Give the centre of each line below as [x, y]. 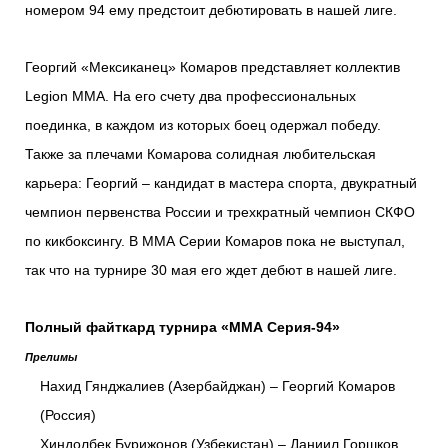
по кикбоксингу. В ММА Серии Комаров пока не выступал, [215, 241]
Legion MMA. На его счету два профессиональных [190, 96]
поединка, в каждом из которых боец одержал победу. [203, 125]
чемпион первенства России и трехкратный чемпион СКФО [220, 212]
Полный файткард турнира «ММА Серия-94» [182, 327]
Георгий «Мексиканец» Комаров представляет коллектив [212, 67]
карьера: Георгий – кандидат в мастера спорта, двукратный [221, 183]
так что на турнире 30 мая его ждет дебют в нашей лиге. [211, 270]
